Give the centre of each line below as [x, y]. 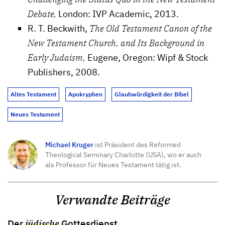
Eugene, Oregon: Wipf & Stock [148, 57]
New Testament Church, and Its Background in [116, 43]
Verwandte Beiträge [113, 199]
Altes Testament [33, 94]
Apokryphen [85, 94]
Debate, [43, 14]
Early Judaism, [58, 57]
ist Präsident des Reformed [137, 144]
